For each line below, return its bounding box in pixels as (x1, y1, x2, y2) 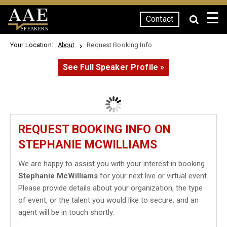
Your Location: (10, 41, 57, 49)
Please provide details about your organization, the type (18, 183, 203, 193)
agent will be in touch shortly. (18, 208, 114, 217)
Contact (146, 14, 173, 24)
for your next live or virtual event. (98, 171, 208, 180)
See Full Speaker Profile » (62, 62, 165, 72)
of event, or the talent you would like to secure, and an (18, 196, 199, 205)
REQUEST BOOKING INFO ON (18, 123, 171, 136)
